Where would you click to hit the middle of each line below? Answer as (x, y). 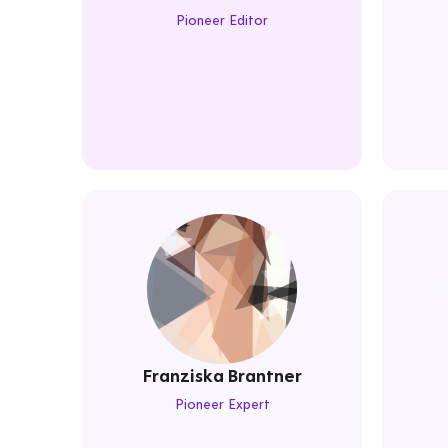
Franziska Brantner (222, 375)
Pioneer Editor (222, 20)
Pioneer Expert (222, 404)
